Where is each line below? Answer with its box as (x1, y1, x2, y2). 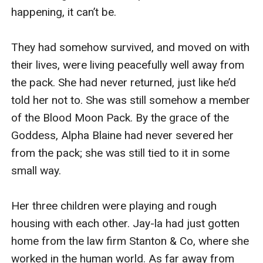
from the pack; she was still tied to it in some (11, 146, 230, 160)
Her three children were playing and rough (11, 198, 217, 213)
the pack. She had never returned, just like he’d (11, 75, 237, 89)
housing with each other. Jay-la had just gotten (11, 216, 240, 230)
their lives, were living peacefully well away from (11, 58, 245, 72)
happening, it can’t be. (11, 5, 117, 19)
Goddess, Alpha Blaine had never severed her (11, 128, 234, 142)
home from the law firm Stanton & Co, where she (11, 234, 249, 248)
